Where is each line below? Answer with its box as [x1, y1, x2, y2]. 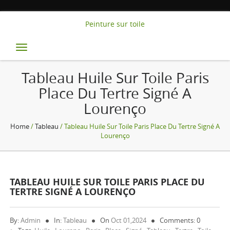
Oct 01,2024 [111, 216, 147, 225]
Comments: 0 [160, 216, 201, 225]
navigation [21, 52, 109, 74]
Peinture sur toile [85, 19, 145, 29]
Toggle [21, 39, 74, 61]
